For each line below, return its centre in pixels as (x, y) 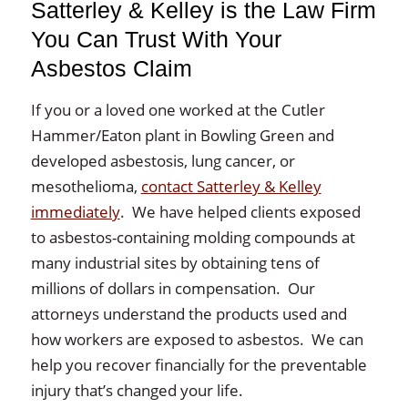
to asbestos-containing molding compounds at (193, 238)
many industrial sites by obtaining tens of (175, 263)
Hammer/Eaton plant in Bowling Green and (182, 136)
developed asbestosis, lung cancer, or (163, 161)
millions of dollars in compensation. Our (173, 289)
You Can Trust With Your (156, 40)
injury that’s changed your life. (137, 391)
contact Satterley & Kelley (231, 187)
